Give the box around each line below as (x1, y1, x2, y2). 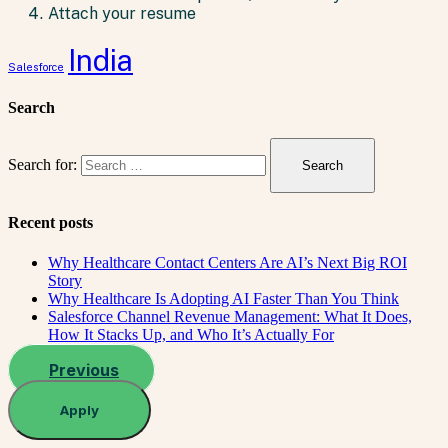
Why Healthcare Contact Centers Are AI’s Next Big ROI (48, 253, 407, 271)
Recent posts (8, 214, 93, 232)
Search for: (8, 156, 77, 174)
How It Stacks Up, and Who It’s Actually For (48, 325, 334, 343)
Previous (49, 359, 119, 380)
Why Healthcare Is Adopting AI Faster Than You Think (48, 289, 399, 307)
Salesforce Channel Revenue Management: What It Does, (48, 307, 412, 325)
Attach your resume (48, 3, 196, 23)
